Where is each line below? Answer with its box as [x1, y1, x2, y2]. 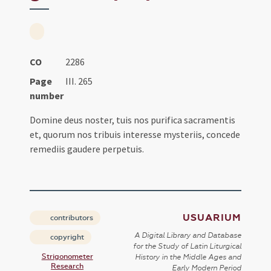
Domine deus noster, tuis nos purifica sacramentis [30, 114, 236, 126]
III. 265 [65, 75, 93, 88]
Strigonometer [41, 252, 93, 261]
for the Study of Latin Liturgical [132, 242, 241, 251]
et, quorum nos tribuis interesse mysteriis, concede [30, 128, 241, 141]
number [30, 90, 64, 102]
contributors [48, 214, 94, 223]
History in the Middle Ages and [134, 253, 241, 262]
